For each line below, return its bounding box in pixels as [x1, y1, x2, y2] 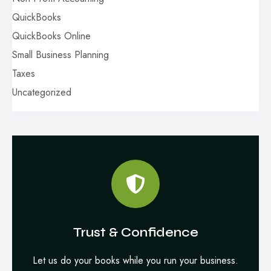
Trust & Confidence [73, 225, 198, 241]
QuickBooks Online [12, 29, 91, 44]
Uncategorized [12, 85, 71, 100]
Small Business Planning [12, 48, 109, 62]
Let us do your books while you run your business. [33, 253, 238, 268]
